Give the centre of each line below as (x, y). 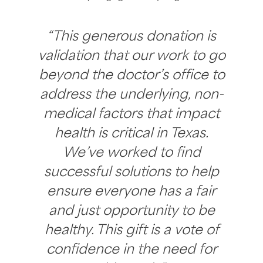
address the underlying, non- (131, 95)
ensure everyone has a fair (131, 191)
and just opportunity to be (131, 211)
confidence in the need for (131, 249)
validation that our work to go (131, 56)
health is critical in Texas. (131, 133)
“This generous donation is (131, 36)
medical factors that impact (131, 114)
